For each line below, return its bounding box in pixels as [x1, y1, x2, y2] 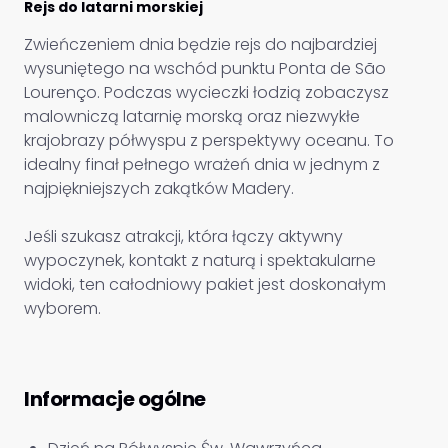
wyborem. [24, 297, 101, 320]
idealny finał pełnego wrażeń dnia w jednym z [24, 153, 380, 176]
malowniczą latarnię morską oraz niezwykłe [24, 105, 360, 128]
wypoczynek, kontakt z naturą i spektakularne [24, 249, 376, 272]
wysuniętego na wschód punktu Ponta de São [24, 57, 386, 80]
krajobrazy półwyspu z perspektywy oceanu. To [24, 129, 394, 152]
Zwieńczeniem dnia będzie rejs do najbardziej [24, 33, 377, 56]
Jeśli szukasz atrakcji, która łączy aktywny [24, 225, 343, 248]
